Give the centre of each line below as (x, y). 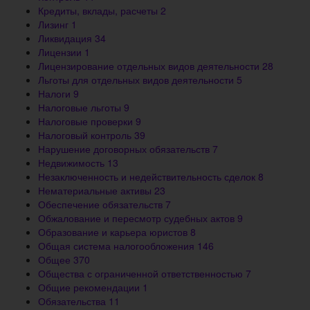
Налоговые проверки (87, 121)
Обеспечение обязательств (102, 204)
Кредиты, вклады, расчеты (99, 10)
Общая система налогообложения (118, 245)
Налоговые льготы (81, 107)
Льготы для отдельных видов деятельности (137, 79)
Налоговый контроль (86, 135)
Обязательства (73, 301)
